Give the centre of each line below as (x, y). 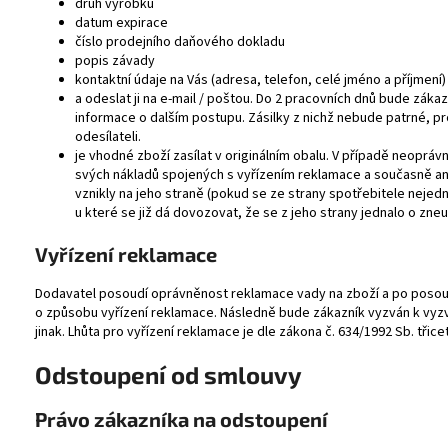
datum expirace (121, 22)
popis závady (115, 60)
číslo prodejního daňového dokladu (180, 41)
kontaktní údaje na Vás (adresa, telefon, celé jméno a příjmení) (260, 79)
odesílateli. (108, 136)
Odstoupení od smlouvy (168, 374)
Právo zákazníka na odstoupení (181, 418)
